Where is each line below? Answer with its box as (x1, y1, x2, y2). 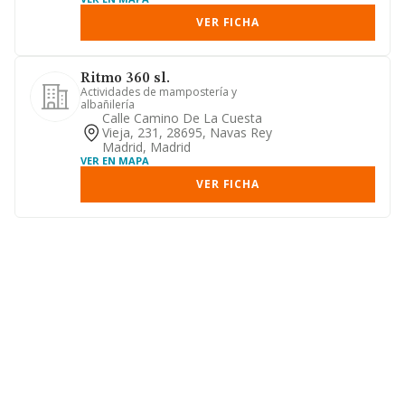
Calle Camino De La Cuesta (102, 109, 262, 127)
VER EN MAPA (80, 154, 149, 167)
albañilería (80, 97, 135, 112)
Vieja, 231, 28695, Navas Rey (102, 124, 272, 141)
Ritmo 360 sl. (80, 71, 170, 86)
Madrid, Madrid (102, 138, 191, 155)
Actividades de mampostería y (80, 84, 237, 99)
